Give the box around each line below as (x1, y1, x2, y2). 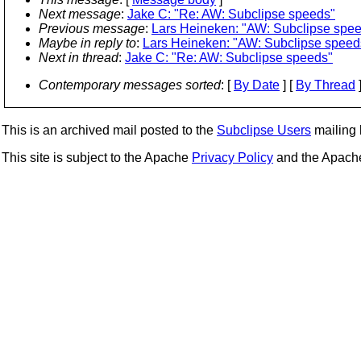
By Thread (296, 78, 355, 92)
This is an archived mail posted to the (2, 123, 217, 137)
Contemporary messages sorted (39, 78, 221, 92)
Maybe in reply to (39, 36, 136, 50)
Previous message (39, 22, 145, 35)
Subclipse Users (217, 123, 311, 137)
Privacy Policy (192, 151, 273, 164)
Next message (39, 7, 121, 21)
